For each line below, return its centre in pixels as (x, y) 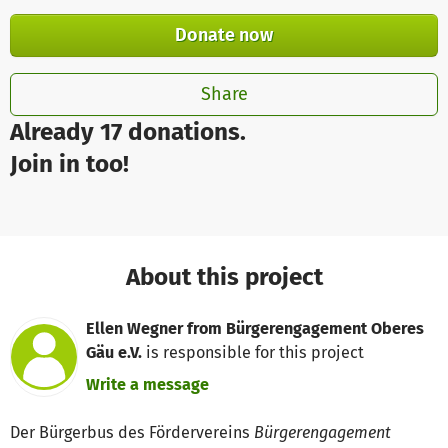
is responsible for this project (253, 352)
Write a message (148, 384)
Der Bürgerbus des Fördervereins (132, 433)
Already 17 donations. (128, 131)
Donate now (224, 34)
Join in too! (69, 163)
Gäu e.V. (114, 352)
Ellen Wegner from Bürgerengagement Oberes (255, 328)
